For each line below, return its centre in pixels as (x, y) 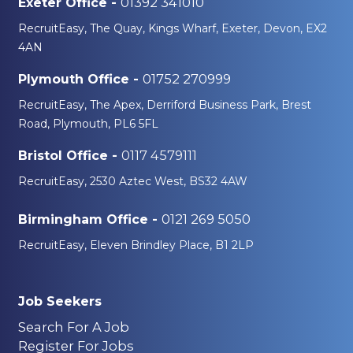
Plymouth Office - (80, 79)
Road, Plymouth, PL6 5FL (88, 124)
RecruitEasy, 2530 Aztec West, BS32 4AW (132, 181)
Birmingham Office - (89, 219)
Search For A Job (73, 327)
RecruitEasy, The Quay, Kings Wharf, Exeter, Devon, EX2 (172, 28)
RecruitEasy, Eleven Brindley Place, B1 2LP (136, 245)
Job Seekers (59, 301)
